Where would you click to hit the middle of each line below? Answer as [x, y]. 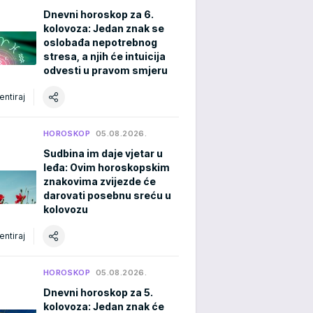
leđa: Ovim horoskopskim [107, 167]
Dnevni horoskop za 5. [98, 292]
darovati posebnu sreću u [107, 195]
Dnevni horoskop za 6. [99, 14]
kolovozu [66, 209]
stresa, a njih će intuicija [104, 56]
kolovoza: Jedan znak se [104, 28]
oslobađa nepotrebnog [100, 42]
